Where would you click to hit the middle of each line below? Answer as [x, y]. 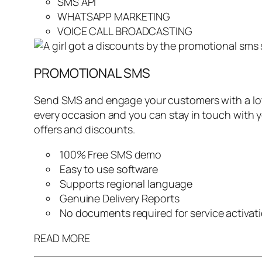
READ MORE [62, 238]
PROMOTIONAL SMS [92, 73]
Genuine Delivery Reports [118, 198]
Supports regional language [125, 183]
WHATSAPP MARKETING [114, 16]
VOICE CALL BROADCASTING [125, 31]
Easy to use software [108, 169]
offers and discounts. [85, 129]
